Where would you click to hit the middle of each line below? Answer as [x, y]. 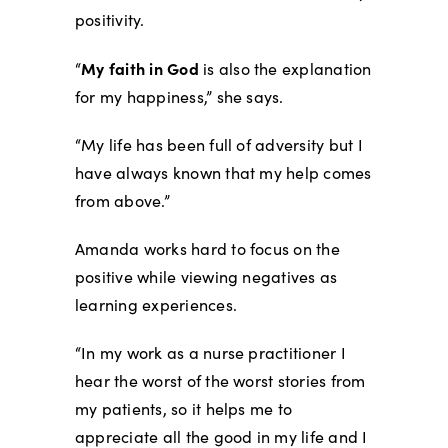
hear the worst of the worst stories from [220, 381]
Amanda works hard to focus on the [207, 249]
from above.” [122, 201]
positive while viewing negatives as [206, 277]
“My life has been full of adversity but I [218, 145]
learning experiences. [156, 305]
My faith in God [140, 68]
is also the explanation [285, 69]
